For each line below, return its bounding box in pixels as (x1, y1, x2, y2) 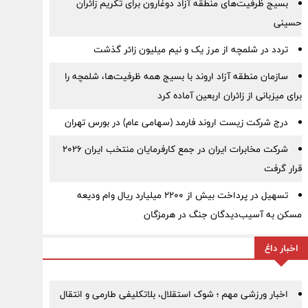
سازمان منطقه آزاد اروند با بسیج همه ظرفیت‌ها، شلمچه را (64, 68, 288, 85)
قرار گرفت (263, 160, 302, 177)
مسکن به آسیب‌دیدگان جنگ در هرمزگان (143, 206, 302, 223)
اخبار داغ (264, 240, 298, 256)
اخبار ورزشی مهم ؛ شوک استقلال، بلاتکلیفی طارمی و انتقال (59, 286, 288, 302)
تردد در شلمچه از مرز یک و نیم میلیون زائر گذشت (93, 41, 288, 58)
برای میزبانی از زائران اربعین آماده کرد (157, 87, 302, 104)
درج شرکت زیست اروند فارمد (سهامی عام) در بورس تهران (64, 114, 288, 131)
